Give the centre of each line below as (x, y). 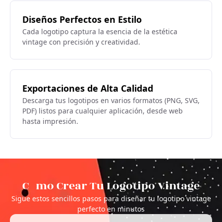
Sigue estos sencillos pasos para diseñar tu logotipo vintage (111, 198)
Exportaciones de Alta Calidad (88, 88)
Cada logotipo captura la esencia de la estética (100, 31)
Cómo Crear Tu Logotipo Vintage (111, 186)
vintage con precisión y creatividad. (81, 42)
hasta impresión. (50, 121)
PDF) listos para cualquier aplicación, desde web (103, 111)
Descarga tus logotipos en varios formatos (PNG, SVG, (111, 100)
